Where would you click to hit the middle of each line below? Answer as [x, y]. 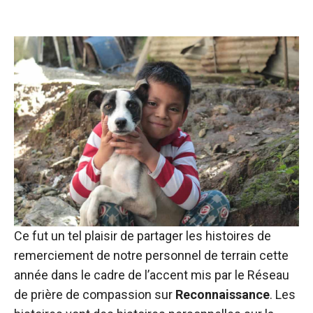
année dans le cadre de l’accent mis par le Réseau [152, 275]
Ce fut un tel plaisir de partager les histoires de [143, 236]
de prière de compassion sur [95, 294]
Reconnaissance [223, 294]
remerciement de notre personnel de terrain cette [151, 255]
